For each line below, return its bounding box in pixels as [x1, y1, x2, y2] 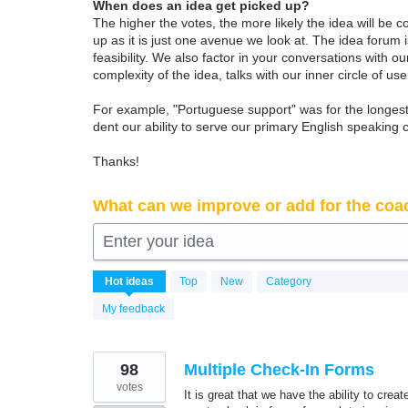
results [93, 281, 131, 296]
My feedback [102, 302, 165, 315]
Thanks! [93, 154, 139, 168]
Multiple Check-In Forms [184, 361, 374, 379]
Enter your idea [103, 232, 214, 250]
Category [266, 275, 311, 288]
